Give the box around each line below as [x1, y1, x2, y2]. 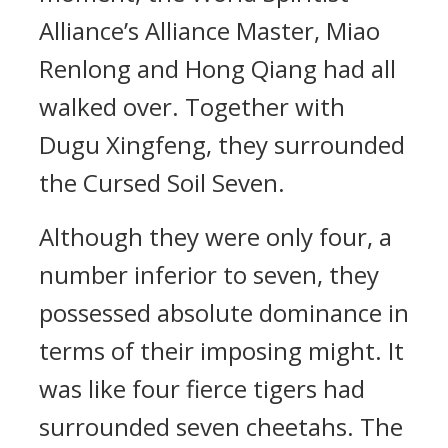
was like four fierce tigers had [39, 372, 365, 405]
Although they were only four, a [39, 220, 392, 253]
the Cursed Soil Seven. [39, 166, 285, 199]
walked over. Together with [39, 90, 345, 123]
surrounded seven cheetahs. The [39, 410, 403, 443]
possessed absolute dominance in [39, 296, 409, 329]
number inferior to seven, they [39, 258, 379, 291]
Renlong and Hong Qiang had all [39, 52, 396, 85]
